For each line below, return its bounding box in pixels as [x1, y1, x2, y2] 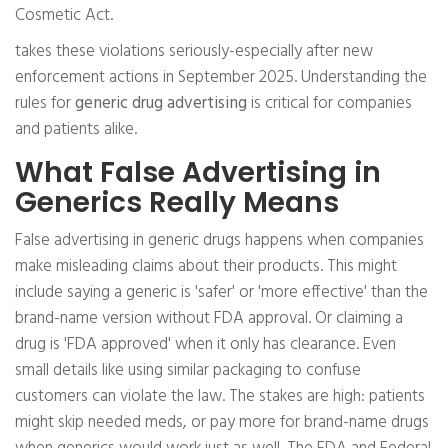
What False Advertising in [15, 153, 381, 193]
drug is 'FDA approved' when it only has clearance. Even [15, 331, 396, 359]
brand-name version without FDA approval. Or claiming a [15, 305, 403, 333]
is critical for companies [247, 90, 412, 118]
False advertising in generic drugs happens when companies [15, 227, 424, 255]
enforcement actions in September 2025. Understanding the [15, 64, 427, 92]
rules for [15, 90, 75, 118]
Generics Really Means [15, 183, 339, 223]
